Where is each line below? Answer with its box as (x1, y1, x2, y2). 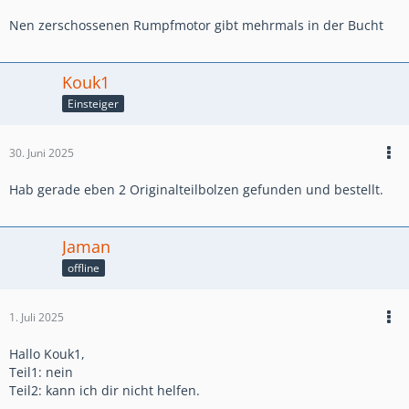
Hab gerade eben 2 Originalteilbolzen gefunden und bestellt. (9, 180, 383, 198)
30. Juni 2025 (9, 144, 74, 161)
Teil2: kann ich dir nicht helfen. (9, 381, 200, 399)
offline (68, 259, 100, 276)
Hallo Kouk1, (9, 344, 85, 362)
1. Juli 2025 (9, 309, 64, 325)
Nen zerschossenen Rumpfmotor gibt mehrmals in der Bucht (9, 16, 383, 34)
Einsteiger (68, 95, 119, 111)
